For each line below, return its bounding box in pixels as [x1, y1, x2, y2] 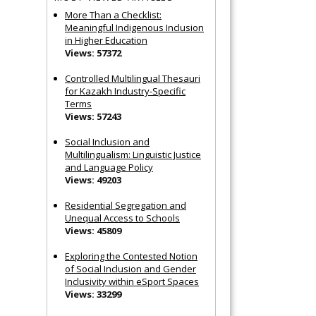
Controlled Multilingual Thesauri [65, 71, 200, 85]
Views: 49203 [65, 173, 121, 186]
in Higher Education [65, 33, 147, 47]
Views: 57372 [65, 46, 121, 59]
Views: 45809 [65, 224, 121, 237]
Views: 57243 [65, 109, 121, 123]
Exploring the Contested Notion [65, 249, 197, 262]
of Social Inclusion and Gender [65, 262, 196, 275]
